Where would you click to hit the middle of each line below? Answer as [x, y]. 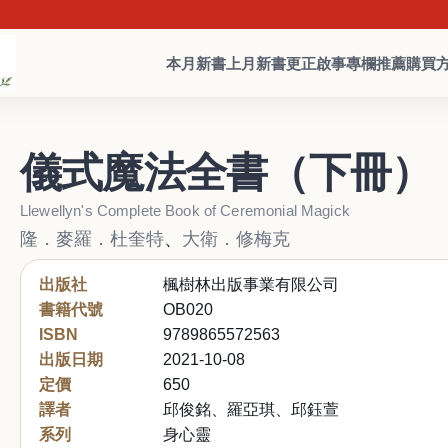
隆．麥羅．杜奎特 [92, 238]
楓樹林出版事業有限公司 [251, 284]
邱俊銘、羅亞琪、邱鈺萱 [251, 409]
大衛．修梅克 [236, 238]
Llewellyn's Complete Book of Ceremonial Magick [185, 210]
